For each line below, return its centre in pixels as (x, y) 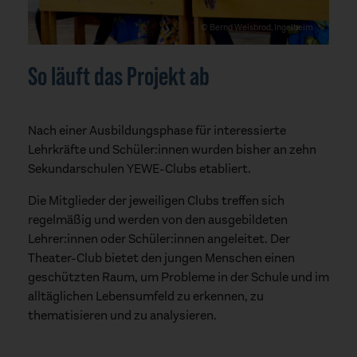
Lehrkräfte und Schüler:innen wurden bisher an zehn (172, 149)
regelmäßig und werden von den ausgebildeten (158, 219)
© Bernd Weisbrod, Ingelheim (257, 27)
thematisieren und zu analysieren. (122, 315)
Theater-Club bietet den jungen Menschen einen (161, 257)
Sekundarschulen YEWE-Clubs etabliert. (139, 168)
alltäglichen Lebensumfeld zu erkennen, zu (146, 296)
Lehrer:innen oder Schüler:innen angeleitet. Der (159, 238)
